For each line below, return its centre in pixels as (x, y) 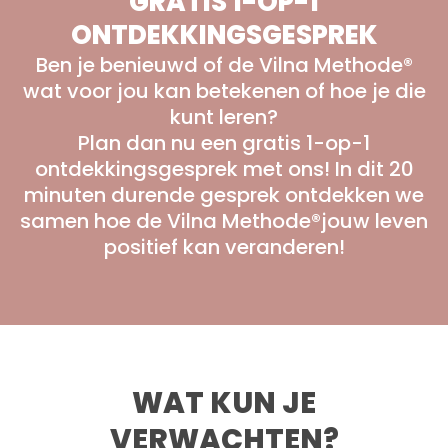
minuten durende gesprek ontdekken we (224, 194)
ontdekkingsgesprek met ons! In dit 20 (224, 168)
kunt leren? (224, 116)
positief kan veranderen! (224, 246)
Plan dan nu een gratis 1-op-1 (224, 142)
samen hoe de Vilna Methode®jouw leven (224, 220)
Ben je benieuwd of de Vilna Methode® (224, 64)
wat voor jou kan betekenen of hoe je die (224, 90)
